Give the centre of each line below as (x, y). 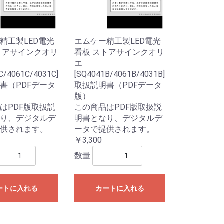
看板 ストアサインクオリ (120, 52)
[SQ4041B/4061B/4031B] (120, 74)
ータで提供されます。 (115, 129)
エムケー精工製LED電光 (118, 41)
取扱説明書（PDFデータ (118, 85)
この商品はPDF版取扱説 (118, 107)
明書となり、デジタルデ (119, 118)
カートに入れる (120, 188)
